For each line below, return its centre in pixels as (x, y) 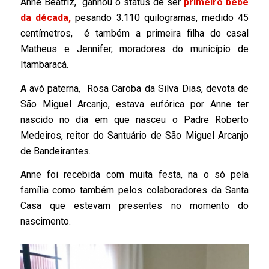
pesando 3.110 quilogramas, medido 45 (162, 18)
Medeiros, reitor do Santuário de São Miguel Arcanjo (134, 135)
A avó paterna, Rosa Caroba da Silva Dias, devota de (134, 88)
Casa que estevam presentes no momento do (134, 206)
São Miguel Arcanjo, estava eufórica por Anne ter (134, 104)
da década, (45, 18)
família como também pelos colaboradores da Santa (134, 190)
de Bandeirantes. (55, 151)
